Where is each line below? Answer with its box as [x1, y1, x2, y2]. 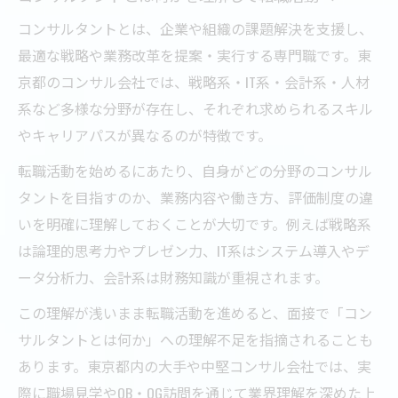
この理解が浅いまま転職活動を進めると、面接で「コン [18, 301, 372, 323]
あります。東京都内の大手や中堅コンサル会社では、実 [18, 354, 371, 377]
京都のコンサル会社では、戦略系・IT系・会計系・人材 [18, 70, 370, 92]
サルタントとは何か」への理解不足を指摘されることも [18, 328, 373, 350]
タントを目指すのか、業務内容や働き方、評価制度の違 [18, 186, 373, 208]
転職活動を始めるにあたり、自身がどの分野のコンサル [18, 159, 372, 181]
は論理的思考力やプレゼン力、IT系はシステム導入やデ [18, 239, 370, 261]
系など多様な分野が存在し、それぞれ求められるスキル [18, 97, 373, 119]
